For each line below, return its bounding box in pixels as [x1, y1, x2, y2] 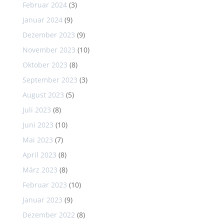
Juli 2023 [22, 104, 51, 114]
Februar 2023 [22, 179, 67, 189]
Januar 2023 [22, 194, 62, 204]
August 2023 [22, 89, 64, 99]
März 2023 [22, 164, 57, 174]
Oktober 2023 [22, 59, 67, 69]
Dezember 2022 [22, 209, 75, 219]
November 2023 [22, 44, 75, 54]
